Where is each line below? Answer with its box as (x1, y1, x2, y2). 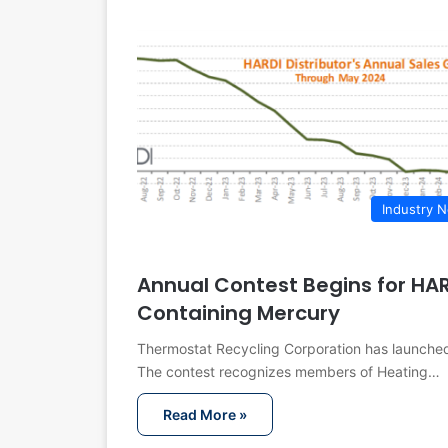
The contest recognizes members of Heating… (137, 363, 440, 381)
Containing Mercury (137, 299, 340, 328)
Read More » (163, 406, 247, 424)
